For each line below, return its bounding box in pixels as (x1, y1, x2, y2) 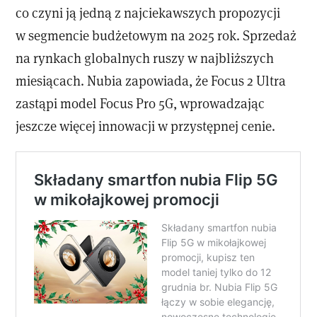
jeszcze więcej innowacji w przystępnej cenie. (16, 117, 276, 135)
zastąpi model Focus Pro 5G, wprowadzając (16, 94, 265, 113)
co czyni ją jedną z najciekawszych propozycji (16, 4, 281, 22)
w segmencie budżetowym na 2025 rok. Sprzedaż (16, 26, 297, 45)
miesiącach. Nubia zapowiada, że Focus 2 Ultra (16, 71, 287, 90)
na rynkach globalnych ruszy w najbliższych (16, 49, 275, 67)
